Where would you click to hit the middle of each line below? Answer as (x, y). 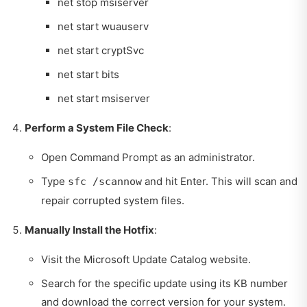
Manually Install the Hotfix (89, 230)
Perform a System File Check (97, 127)
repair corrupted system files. (113, 200)
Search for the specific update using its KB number (164, 283)
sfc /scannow (105, 181)
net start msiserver (104, 98)
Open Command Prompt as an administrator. (148, 157)
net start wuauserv (103, 26)
